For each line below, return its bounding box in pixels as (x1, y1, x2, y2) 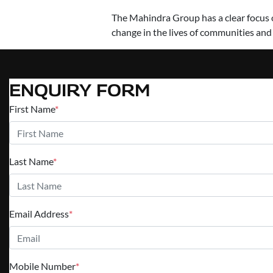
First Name (9, 103, 55, 115)
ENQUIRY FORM (9, 80, 150, 101)
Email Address (9, 208, 69, 220)
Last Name (9, 155, 53, 168)
